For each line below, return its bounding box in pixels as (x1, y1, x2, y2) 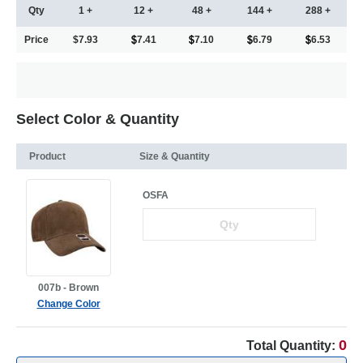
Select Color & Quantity (16, 111, 179, 128)
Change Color (36, 298, 100, 310)
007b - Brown (38, 282, 99, 294)
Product (29, 151, 66, 163)
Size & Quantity (139, 151, 210, 163)
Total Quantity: (246, 339, 339, 353)
